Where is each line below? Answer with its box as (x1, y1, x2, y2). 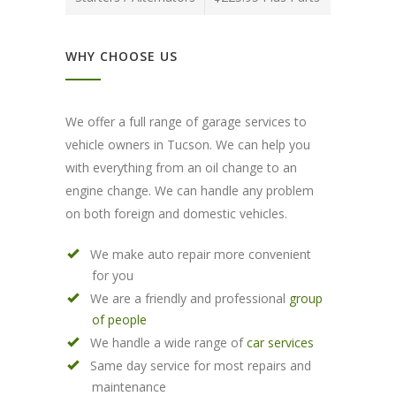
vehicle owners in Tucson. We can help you (65, 135, 310, 153)
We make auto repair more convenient (90, 245, 311, 263)
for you (92, 266, 133, 284)
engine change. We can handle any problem (65, 181, 314, 199)
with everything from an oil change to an (65, 158, 297, 176)
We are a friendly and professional (90, 289, 289, 307)
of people (92, 310, 147, 328)
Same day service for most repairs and (90, 356, 311, 374)
